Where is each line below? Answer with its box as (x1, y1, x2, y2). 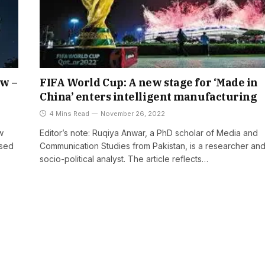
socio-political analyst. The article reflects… (40, 154, 208, 164)
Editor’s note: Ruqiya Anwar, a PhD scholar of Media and (40, 128, 258, 138)
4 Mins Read (49, 109, 89, 118)
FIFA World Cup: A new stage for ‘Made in (40, 76, 258, 90)
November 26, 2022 (101, 109, 165, 118)
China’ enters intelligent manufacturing (40, 90, 257, 104)
